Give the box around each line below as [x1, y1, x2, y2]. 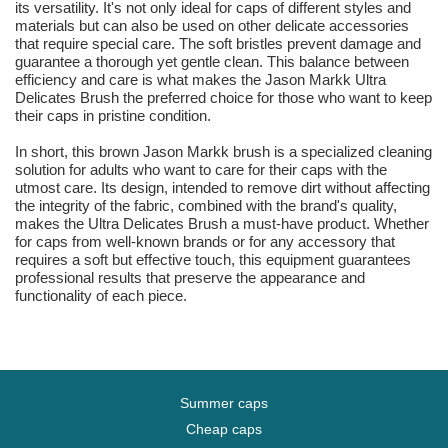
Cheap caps [186, 421, 262, 438]
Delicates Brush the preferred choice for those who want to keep [15, 89, 432, 107]
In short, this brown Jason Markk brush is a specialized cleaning [15, 143, 432, 161]
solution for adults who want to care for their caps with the [15, 161, 387, 179]
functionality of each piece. [15, 287, 187, 305]
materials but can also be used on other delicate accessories [15, 17, 409, 35]
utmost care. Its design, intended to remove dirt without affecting [15, 179, 430, 197]
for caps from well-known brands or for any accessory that [15, 233, 395, 251]
